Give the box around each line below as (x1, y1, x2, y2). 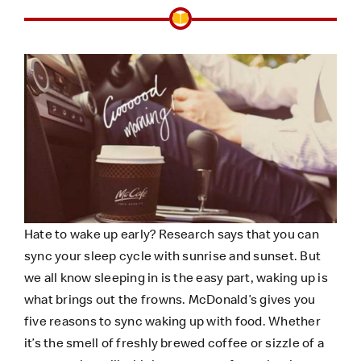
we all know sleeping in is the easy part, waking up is (23, 268, 328, 285)
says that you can (214, 225, 319, 242)
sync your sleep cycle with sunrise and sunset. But (23, 247, 321, 263)
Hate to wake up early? (23, 225, 159, 242)
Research (158, 225, 215, 242)
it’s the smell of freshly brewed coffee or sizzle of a (23, 334, 324, 351)
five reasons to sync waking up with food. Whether (23, 312, 321, 329)
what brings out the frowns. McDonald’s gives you (23, 290, 316, 307)
